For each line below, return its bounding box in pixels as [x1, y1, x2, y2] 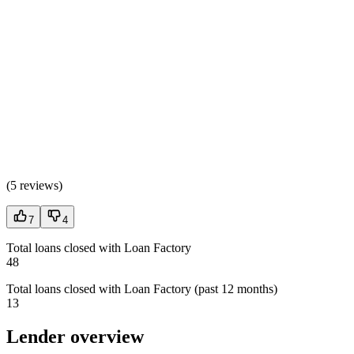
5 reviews [10, 179, 58, 193]
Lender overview [6, 326, 144, 348]
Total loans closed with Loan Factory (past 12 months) [6, 282, 277, 296]
